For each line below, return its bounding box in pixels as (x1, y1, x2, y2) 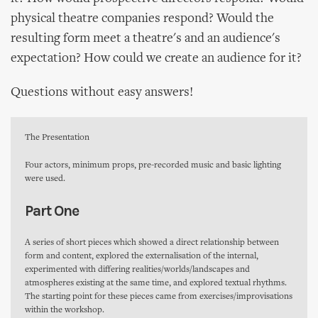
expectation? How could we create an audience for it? (11, 52, 302, 65)
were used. (25, 175, 65, 184)
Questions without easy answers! (11, 86, 193, 99)
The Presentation (25, 133, 89, 143)
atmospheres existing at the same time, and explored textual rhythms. (25, 279, 287, 288)
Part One (25, 202, 79, 219)
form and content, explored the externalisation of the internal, (25, 252, 258, 261)
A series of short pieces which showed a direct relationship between (25, 238, 279, 248)
